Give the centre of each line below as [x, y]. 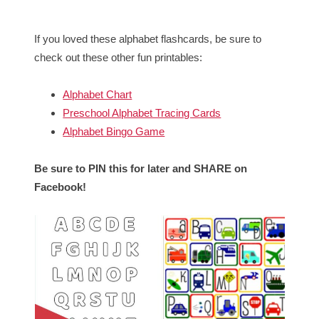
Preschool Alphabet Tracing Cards [142, 113]
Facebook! [61, 187]
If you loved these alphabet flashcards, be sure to [148, 38]
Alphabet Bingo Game [114, 131]
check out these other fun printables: [119, 57]
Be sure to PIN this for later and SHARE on [141, 168]
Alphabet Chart [98, 94]
